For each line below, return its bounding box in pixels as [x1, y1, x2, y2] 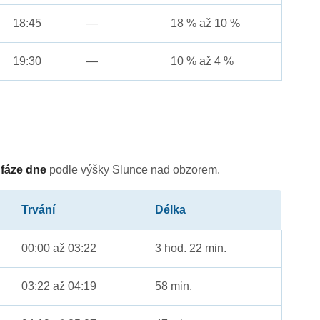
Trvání [21, 204, 56, 216]
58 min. [155, 280, 193, 293]
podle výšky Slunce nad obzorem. [46, 164, 221, 176]
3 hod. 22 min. [155, 242, 227, 255]
